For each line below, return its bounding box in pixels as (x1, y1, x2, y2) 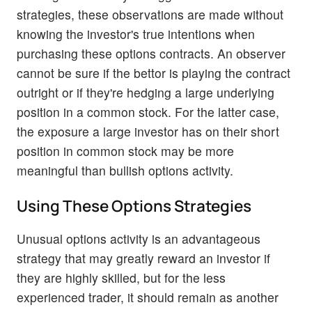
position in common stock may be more (17, 141, 234, 159)
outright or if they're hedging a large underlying (17, 83, 274, 101)
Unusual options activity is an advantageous (17, 230, 260, 248)
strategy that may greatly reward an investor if (17, 249, 270, 267)
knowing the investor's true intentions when (17, 24, 255, 42)
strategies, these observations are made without (17, 5, 283, 23)
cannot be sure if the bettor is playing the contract (17, 63, 290, 81)
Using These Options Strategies (17, 195, 251, 217)
